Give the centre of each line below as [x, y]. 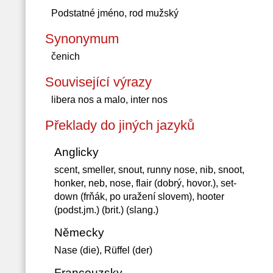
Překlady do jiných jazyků [119, 125]
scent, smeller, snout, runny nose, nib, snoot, [149, 170]
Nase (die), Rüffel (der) [103, 250]
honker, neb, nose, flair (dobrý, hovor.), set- [145, 183]
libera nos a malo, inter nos [109, 100]
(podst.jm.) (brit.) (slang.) [106, 210]
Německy [79, 232]
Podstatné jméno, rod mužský [115, 13]
